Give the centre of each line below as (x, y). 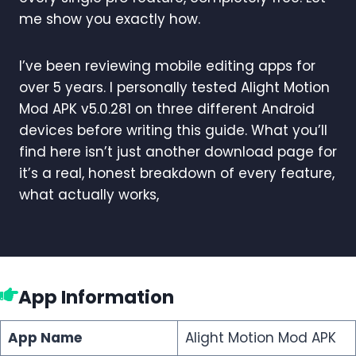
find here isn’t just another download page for (178, 151)
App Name (44, 337)
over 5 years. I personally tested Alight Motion (174, 87)
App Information (96, 298)
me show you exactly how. (110, 19)
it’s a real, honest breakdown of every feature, (177, 173)
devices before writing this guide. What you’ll (173, 130)
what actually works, (89, 194)
